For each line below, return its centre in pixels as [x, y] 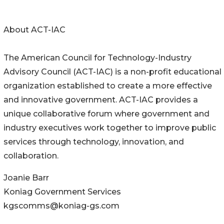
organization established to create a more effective [108, 85]
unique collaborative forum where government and [106, 113]
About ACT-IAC [34, 29]
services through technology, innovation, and [94, 141]
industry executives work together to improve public [110, 127]
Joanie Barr [26, 177]
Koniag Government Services [62, 191]
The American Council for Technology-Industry [97, 57]
